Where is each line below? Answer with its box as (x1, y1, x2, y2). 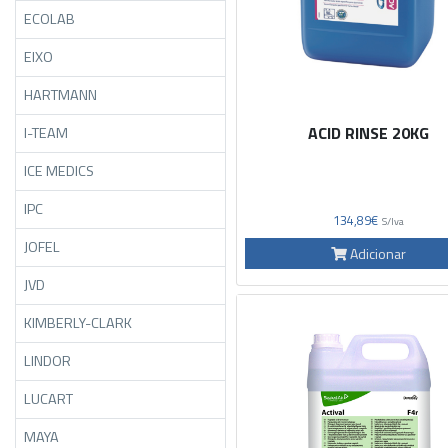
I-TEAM (24, 121, 68, 144)
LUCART (24, 387, 73, 410)
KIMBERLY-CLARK (24, 311, 132, 334)
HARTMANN (24, 83, 97, 106)
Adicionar (347, 242, 407, 264)
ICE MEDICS (24, 159, 94, 182)
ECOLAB (24, 7, 75, 30)
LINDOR (24, 349, 71, 372)
